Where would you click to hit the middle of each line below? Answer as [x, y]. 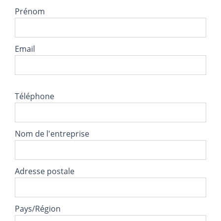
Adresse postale [45, 171]
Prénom [30, 12]
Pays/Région [38, 209]
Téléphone [35, 96]
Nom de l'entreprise [52, 134]
